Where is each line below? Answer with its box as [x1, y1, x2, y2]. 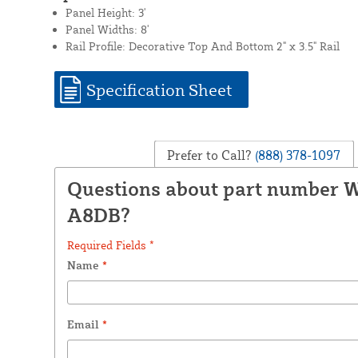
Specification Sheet [86, 78, 233, 100]
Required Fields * [66, 237, 154, 252]
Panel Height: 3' [65, 5, 145, 19]
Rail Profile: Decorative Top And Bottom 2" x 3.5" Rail [65, 38, 340, 53]
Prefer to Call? [167, 146, 253, 163]
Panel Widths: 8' [65, 22, 149, 36]
